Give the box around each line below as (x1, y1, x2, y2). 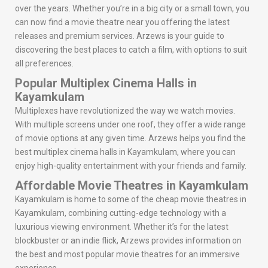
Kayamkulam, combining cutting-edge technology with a (15, 208, 226, 218)
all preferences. (15, 59, 74, 69)
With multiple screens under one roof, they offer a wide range (15, 120, 246, 130)
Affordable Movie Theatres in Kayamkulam (15, 178, 248, 193)
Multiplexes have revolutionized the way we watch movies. (15, 106, 235, 116)
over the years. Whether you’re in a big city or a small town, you (15, 4, 249, 14)
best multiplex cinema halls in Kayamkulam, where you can (15, 147, 236, 157)
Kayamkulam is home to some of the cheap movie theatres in (15, 194, 246, 205)
